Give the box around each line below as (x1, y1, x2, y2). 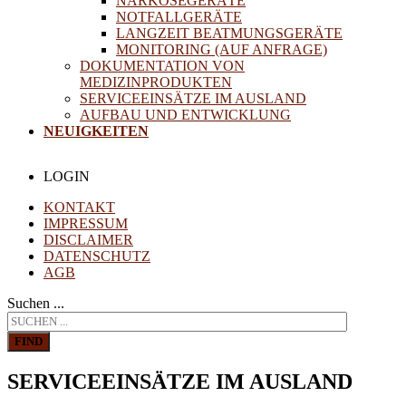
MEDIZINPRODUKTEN (80, 74, 232, 90)
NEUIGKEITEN (43, 123, 149, 139)
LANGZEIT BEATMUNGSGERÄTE (116, 25, 343, 41)
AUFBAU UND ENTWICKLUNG (80, 107, 291, 122)
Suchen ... (7, 295, 64, 311)
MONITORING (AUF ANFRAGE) (116, 42, 327, 57)
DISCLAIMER (43, 232, 133, 247)
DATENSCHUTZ (43, 248, 150, 264)
